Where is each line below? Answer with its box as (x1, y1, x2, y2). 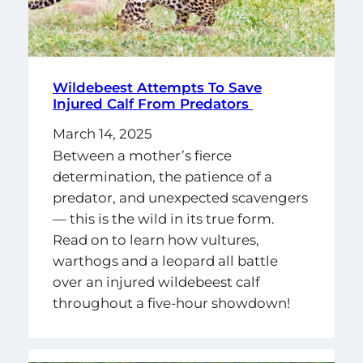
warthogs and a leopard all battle (52, 253, 278, 270)
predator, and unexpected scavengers (52, 190, 308, 207)
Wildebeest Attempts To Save (52, 79, 262, 96)
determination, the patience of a (52, 169, 272, 186)
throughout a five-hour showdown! (52, 295, 293, 312)
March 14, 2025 (52, 125, 152, 142)
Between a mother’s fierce (52, 147, 232, 164)
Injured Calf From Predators (52, 95, 253, 112)
